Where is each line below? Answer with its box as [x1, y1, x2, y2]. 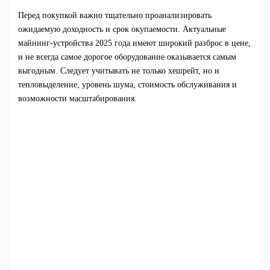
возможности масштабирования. [17, 93, 137, 103]
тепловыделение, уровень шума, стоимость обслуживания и [17, 80, 237, 89]
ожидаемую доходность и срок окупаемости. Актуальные [17, 24, 226, 34]
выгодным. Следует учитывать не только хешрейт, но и [17, 66, 219, 75]
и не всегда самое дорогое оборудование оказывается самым [17, 52, 236, 61]
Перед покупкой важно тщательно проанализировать [17, 10, 212, 20]
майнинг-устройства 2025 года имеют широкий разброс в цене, [17, 38, 251, 48]
